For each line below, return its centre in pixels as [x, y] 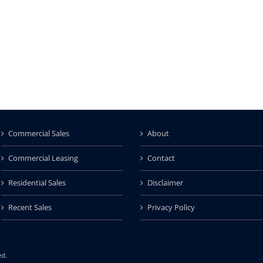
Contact [161, 158]
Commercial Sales [38, 134]
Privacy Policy [171, 208]
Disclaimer [165, 183]
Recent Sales [30, 208]
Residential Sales [37, 183]
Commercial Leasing [43, 158]
